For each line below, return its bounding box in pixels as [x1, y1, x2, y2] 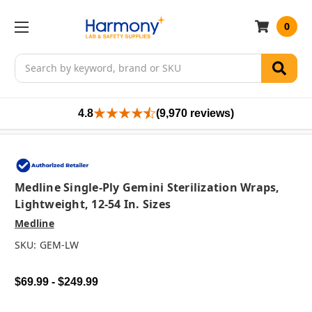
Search [15, 54, 47, 68]
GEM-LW [39, 238, 79, 252]
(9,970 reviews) [156, 107, 234, 119]
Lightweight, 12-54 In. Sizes [15, 196, 171, 212]
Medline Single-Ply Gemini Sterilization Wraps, [15, 180, 280, 196]
